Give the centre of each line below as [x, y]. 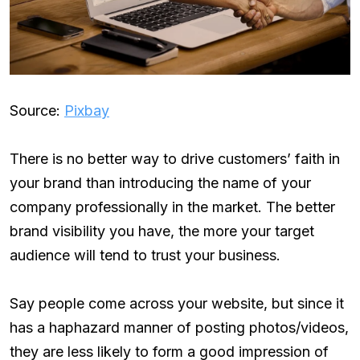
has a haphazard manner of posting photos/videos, [179, 327]
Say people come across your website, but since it [177, 303]
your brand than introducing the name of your [160, 182]
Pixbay [87, 110]
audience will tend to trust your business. [145, 255]
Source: [37, 110]
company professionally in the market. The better [172, 207]
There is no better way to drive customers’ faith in [175, 158]
